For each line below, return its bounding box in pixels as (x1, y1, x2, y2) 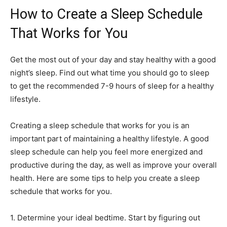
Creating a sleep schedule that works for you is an (10, 121, 190, 131)
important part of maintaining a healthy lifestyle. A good (10, 134, 209, 144)
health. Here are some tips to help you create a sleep (10, 173, 200, 183)
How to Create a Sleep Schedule (10, 6, 203, 23)
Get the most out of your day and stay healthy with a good (10, 55, 216, 65)
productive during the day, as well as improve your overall (10, 160, 217, 170)
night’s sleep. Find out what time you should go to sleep (10, 68, 209, 78)
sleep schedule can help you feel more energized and (10, 147, 203, 157)
